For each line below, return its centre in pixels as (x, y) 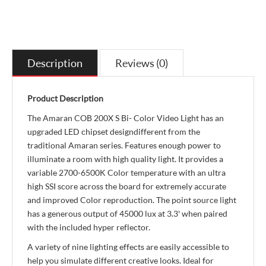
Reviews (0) (142, 63)
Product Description (65, 98)
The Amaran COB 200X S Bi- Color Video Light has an (126, 118)
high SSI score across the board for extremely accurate (127, 186)
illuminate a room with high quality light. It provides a (125, 159)
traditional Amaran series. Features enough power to (124, 145)
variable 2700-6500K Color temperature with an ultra (126, 172)
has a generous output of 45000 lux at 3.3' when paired (127, 213)
